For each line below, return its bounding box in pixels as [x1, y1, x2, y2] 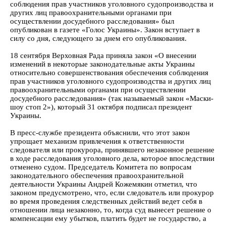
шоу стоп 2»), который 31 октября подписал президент [10, 103, 192, 111]
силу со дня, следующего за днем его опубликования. [10, 34, 187, 42]
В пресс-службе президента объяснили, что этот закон [10, 129, 190, 137]
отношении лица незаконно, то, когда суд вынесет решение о [10, 206, 211, 214]
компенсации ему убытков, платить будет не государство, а [10, 214, 206, 222]
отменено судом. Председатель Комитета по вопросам [10, 163, 192, 171]
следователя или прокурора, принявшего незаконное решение [10, 146, 214, 154]
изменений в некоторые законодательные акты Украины [10, 60, 195, 68]
